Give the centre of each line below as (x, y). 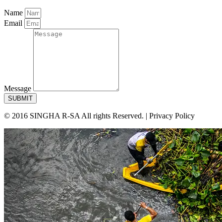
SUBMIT (20, 99)
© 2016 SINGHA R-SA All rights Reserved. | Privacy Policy (99, 116)
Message (19, 89)
